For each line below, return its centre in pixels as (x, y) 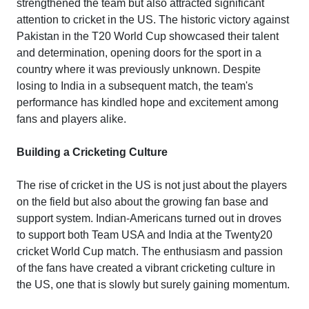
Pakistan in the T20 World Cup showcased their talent (148, 36)
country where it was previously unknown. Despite (139, 69)
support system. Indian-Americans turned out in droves (149, 218)
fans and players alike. (71, 119)
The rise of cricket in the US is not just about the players (152, 185)
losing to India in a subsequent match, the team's (135, 86)
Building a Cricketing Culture (92, 152)
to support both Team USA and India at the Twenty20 (144, 235)
